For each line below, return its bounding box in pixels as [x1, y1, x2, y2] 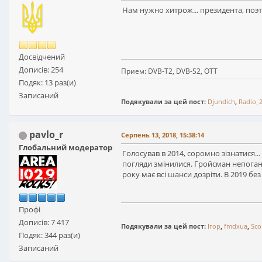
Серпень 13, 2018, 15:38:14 [121, 130, 204, 140]
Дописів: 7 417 [19, 217, 69, 228]
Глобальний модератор [19, 142, 112, 153]
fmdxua [224, 222, 247, 231]
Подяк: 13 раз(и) [19, 77, 76, 88]
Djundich [208, 97, 235, 106]
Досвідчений [19, 51, 65, 63]
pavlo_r [29, 128, 63, 142]
